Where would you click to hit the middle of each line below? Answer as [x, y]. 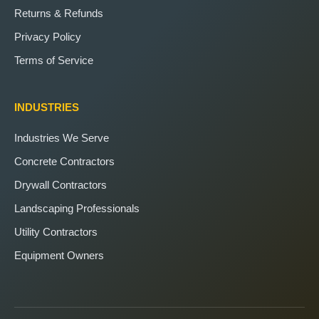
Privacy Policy [48, 36]
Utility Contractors [56, 231]
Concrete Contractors [64, 161]
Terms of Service [54, 60]
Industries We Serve [62, 137]
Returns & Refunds [59, 13]
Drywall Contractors [61, 184]
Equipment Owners [59, 255]
